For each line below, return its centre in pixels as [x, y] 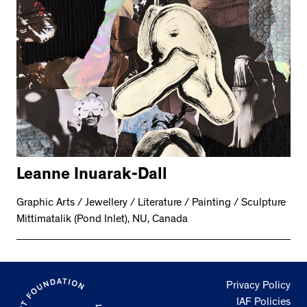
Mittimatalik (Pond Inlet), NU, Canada [102, 220]
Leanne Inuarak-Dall [92, 176]
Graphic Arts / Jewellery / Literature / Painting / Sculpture [151, 203]
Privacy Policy [258, 287]
